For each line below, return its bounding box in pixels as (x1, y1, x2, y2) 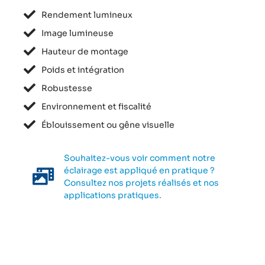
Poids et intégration (41, 64, 124, 75)
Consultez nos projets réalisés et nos (64, 177, 219, 188)
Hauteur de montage (41, 46, 128, 57)
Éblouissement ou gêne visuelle (41, 119, 174, 130)
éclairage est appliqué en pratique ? (64, 164, 215, 176)
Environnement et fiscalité (41, 101, 151, 112)
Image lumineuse (41, 27, 114, 38)
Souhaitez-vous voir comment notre (64, 152, 216, 163)
